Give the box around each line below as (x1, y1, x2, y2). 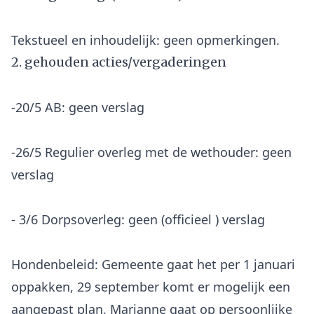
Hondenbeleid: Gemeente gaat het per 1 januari (11, 256, 295, 273)
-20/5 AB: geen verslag (11, 99, 144, 116)
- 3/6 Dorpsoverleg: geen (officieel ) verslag (11, 211, 265, 228)
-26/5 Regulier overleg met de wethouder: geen (11, 144, 292, 161)
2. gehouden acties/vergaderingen (11, 54, 226, 70)
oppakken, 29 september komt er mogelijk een (11, 278, 290, 295)
